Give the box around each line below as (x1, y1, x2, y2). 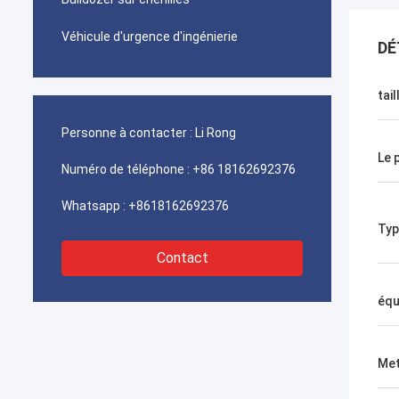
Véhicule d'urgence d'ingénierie (61, 29, 238, 44)
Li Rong (195, 126, 236, 140)
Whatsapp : (61, 199, 126, 213)
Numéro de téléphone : (61, 162, 190, 176)
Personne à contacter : (61, 126, 192, 140)
